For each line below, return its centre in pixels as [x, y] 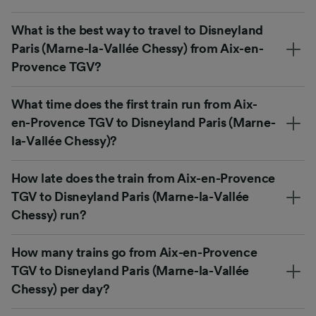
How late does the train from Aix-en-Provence [144, 178]
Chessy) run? [49, 215]
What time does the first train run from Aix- [135, 104]
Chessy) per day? [61, 289]
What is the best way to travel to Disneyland [138, 30]
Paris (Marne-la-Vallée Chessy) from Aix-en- [138, 48]
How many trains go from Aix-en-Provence [134, 252]
